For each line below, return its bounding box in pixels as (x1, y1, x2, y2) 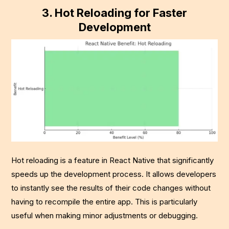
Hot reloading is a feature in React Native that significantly (11, 155, 214, 166)
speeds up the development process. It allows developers (11, 169, 217, 179)
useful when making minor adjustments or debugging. (11, 211, 198, 221)
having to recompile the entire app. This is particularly (11, 197, 198, 207)
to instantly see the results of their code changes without (11, 183, 211, 193)
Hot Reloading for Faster (55, 6, 187, 20)
